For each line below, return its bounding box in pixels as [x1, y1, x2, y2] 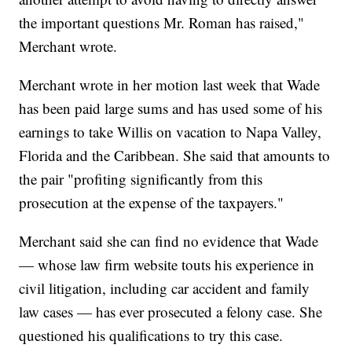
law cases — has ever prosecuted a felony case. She [19, 302, 323, 322]
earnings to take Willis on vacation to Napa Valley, [19, 122, 322, 142]
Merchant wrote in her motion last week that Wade [19, 75, 321, 95]
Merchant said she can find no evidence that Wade [19, 231, 319, 251]
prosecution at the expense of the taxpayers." [19, 192, 284, 213]
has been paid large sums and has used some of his [19, 98, 323, 119]
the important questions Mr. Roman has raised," [19, 13, 305, 33]
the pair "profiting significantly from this [19, 169, 263, 189]
